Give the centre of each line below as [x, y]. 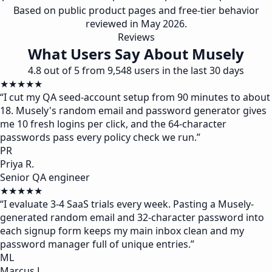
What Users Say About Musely [136, 54]
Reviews [136, 37]
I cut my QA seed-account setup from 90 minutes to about [137, 97]
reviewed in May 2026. [136, 24]
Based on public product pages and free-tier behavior [136, 10]
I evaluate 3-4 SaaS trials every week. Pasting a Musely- [129, 204]
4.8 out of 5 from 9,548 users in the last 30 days [136, 70]
